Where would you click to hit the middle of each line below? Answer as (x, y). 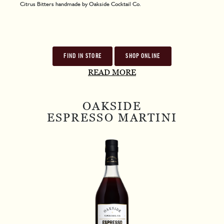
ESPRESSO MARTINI (112, 117)
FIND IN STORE (83, 56)
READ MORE (112, 72)
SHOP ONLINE (143, 56)
